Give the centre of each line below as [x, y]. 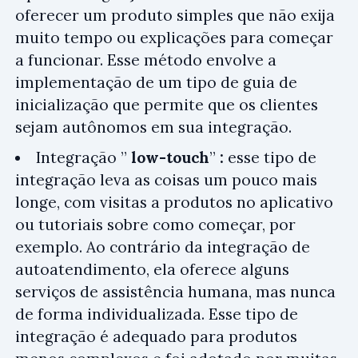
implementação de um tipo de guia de [156, 82]
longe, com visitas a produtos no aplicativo [174, 202]
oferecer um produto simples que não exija [175, 15]
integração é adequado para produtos [156, 336]
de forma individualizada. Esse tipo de [157, 314]
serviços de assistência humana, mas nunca [175, 291]
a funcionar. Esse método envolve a [146, 60]
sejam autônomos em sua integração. [153, 127]
